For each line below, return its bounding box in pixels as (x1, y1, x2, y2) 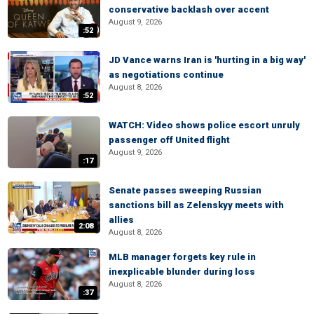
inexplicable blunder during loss (109, 266, 255, 277)
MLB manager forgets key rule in (109, 252, 256, 262)
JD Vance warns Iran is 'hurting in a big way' (109, 55, 306, 65)
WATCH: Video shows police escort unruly (109, 120, 300, 130)
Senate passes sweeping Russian (109, 185, 261, 196)
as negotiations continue (109, 69, 224, 80)
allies (109, 214, 134, 225)
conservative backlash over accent (109, 4, 269, 15)
